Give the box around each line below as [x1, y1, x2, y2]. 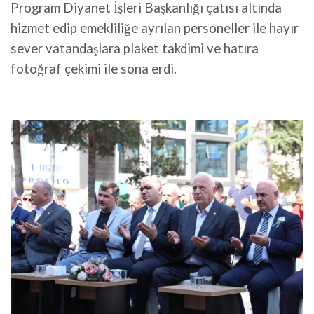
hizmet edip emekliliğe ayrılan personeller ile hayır [11, 20, 299, 36]
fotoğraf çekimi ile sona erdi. [11, 61, 177, 77]
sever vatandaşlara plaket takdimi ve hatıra [11, 41, 259, 57]
